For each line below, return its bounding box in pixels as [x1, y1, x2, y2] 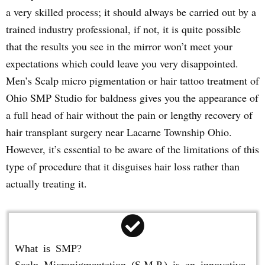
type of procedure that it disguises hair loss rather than [6, 159, 240, 173]
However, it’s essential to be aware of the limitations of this [6, 142, 259, 156]
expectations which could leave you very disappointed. [6, 56, 238, 70]
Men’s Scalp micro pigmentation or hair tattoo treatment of [6, 73, 259, 88]
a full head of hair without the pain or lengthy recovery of [6, 108, 253, 122]
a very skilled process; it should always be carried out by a [6, 5, 256, 19]
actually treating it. [6, 176, 87, 190]
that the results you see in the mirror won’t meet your [6, 39, 232, 53]
